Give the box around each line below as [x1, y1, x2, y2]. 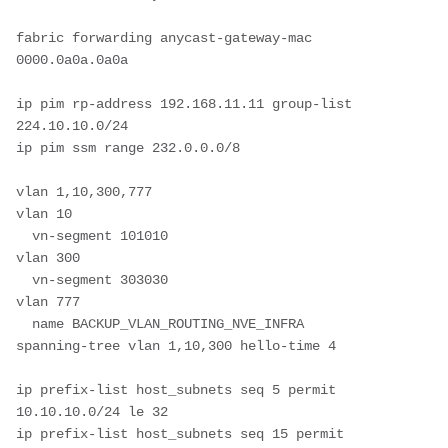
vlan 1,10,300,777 [16, 183, 152, 200]
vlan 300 [16, 249, 80, 266]
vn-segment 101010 [16, 227, 32, 244]
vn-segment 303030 [16, 271, 32, 288]
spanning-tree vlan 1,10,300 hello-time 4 [16, 337, 336, 354]
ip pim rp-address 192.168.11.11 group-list [16, 95, 352, 112]
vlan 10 [16, 205, 72, 222]
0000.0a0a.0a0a [16, 51, 128, 68]
